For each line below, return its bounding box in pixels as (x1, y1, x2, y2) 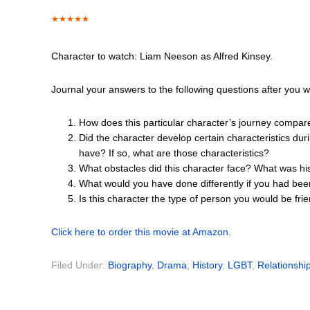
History (192, 259, 222, 271)
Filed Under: (51, 259, 108, 271)
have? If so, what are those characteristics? (79, 147, 269, 158)
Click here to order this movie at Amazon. (51, 226, 231, 237)
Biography (108, 259, 152, 271)
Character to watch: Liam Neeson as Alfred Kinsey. (51, 51, 273, 62)
